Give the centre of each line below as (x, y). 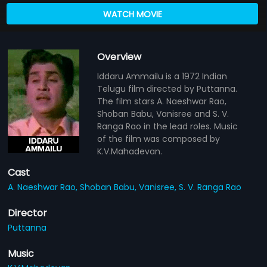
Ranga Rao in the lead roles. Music (168, 126)
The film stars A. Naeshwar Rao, (162, 101)
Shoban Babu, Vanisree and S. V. (163, 114)
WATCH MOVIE (132, 14)
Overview (119, 57)
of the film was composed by (159, 139)
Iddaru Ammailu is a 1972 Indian (162, 76)
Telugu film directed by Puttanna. (167, 89)
